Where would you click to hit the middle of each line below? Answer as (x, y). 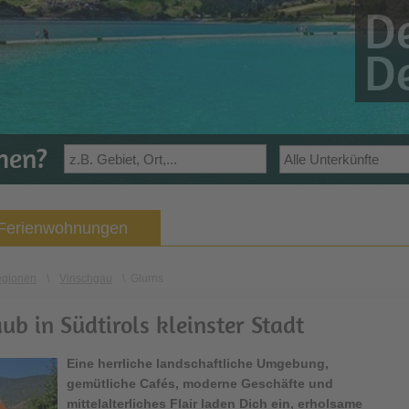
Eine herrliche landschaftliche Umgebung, (198, 363)
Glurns (147, 278)
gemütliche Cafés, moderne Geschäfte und (200, 383)
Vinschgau (86, 278)
